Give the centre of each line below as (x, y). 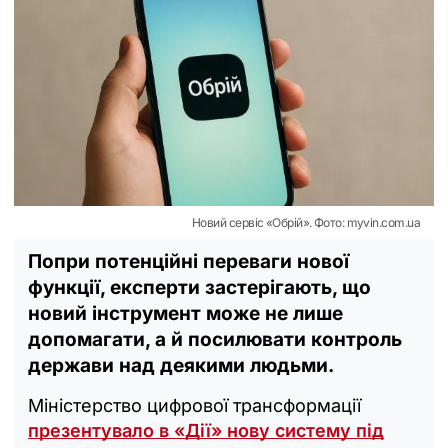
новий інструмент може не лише (185, 313)
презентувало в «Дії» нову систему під (206, 430)
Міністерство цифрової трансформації (194, 405)
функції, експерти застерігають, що (199, 287)
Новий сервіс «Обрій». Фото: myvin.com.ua (306, 222)
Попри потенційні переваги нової (188, 261)
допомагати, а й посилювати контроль (215, 339)
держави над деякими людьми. (181, 365)
